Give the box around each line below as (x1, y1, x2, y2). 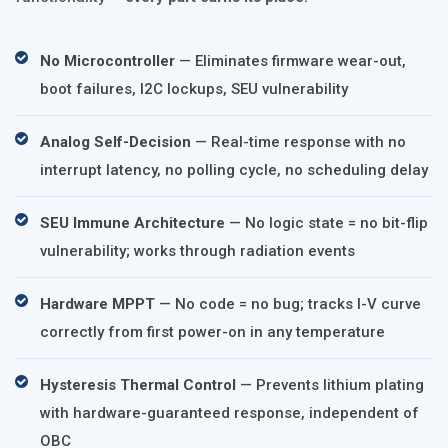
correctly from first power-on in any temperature (40, 323, 385, 341)
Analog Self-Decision (40, 133, 191, 151)
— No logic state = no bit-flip (225, 214, 428, 232)
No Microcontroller (40, 52, 175, 70)
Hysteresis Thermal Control (40, 376, 236, 394)
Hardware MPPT (40, 295, 155, 313)
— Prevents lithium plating (236, 376, 424, 394)
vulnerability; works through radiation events (40, 242, 355, 260)
